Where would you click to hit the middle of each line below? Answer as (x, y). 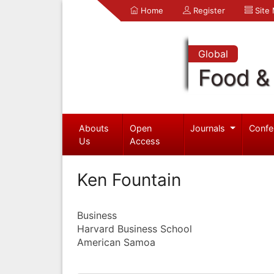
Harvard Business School (135, 228)
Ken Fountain (129, 180)
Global (213, 54)
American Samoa (116, 242)
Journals (209, 128)
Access (145, 141)
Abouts (94, 128)
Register (208, 10)
